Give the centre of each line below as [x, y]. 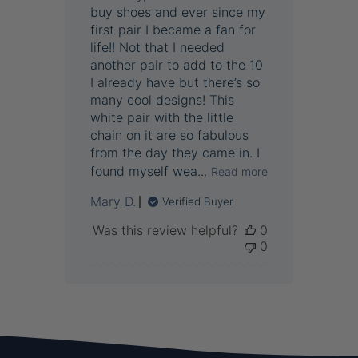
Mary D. [113, 202]
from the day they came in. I [175, 153]
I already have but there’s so [175, 83]
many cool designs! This [162, 100]
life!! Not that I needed [157, 48]
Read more [239, 171]
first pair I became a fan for [173, 30]
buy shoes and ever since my [177, 12]
